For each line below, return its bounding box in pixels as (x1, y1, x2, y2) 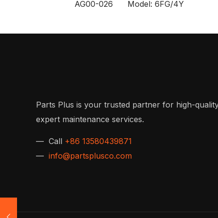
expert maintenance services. (36, 114, 144, 124)
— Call (36, 136, 65, 146)
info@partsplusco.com (49, 150, 132, 161)
